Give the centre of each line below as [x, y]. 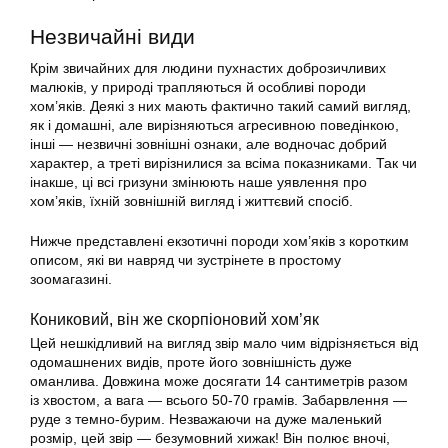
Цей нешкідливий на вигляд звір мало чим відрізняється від [224, 343]
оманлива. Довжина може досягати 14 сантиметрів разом [219, 381]
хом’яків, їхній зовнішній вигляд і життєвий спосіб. [191, 201]
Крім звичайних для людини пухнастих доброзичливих [208, 68]
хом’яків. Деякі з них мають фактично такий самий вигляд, [220, 106]
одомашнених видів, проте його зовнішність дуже [191, 362]
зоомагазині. [71, 279]
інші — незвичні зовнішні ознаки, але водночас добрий [208, 144]
